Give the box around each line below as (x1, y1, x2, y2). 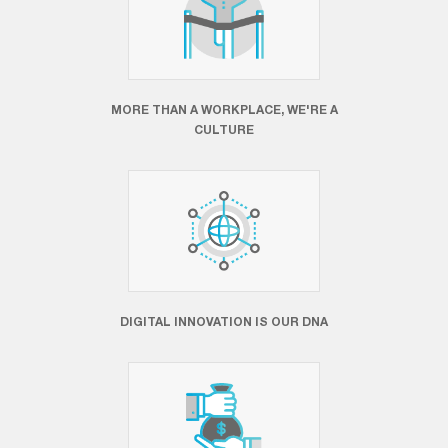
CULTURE (194, 122, 254, 137)
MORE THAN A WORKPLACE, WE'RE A (110, 102, 338, 117)
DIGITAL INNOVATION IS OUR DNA (120, 314, 328, 329)
